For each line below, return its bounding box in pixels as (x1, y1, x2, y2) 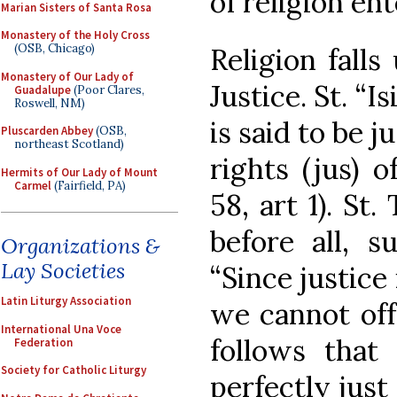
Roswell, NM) (14, 95, 85, 111)
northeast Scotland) (14, 136, 124, 152)
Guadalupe (14, 82, 71, 97)
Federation (14, 334, 73, 350)
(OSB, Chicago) (14, 41, 95, 56)
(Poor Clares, (71, 82, 144, 97)
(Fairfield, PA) (51, 177, 126, 193)
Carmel (14, 177, 51, 193)
